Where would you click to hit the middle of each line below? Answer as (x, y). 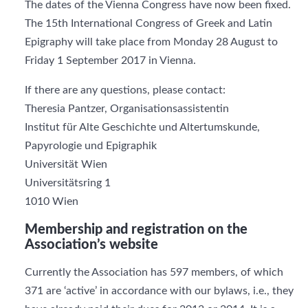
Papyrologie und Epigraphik (91, 146)
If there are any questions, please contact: (125, 90)
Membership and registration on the (136, 230)
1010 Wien (52, 201)
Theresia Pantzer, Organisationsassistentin (127, 109)
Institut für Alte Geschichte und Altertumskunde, (142, 127)
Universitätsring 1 (68, 183)
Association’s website (91, 245)
